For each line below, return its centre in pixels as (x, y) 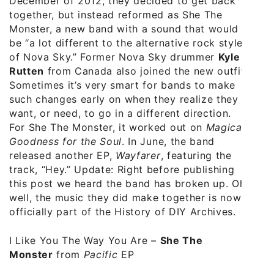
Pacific (101, 255)
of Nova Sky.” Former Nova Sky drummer (114, 57)
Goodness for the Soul (66, 142)
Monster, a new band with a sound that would (124, 29)
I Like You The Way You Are (79, 241)
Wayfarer (138, 156)
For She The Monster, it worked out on (108, 128)
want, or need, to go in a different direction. (120, 113)
